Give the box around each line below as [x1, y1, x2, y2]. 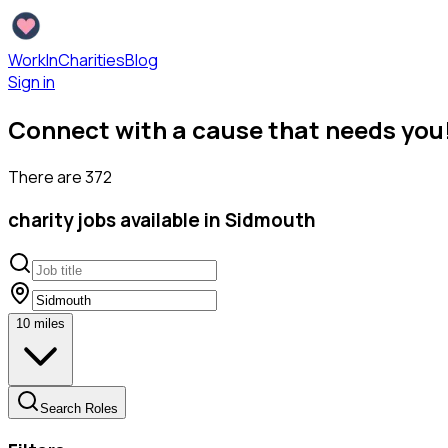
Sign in [8, 71, 55, 93]
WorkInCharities [8, 49, 125, 71]
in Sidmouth [204, 206, 316, 233]
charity [8, 206, 73, 233]
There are [8, 165, 85, 188]
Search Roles [40, 401, 118, 417]
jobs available [73, 206, 204, 233]
